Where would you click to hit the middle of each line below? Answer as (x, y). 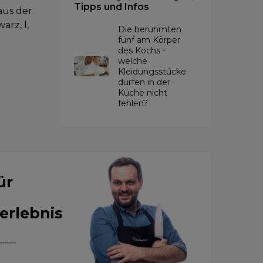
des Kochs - (142, 50)
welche (133, 61)
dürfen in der (144, 82)
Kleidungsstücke (152, 71)
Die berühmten (150, 29)
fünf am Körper (149, 40)
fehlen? (133, 103)
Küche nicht (143, 92)
